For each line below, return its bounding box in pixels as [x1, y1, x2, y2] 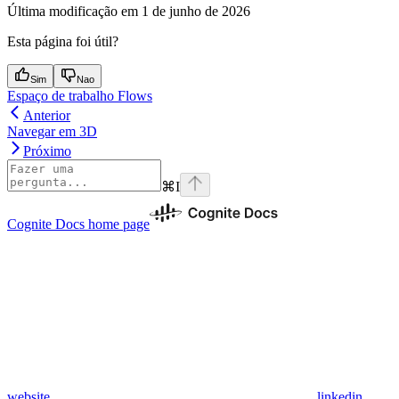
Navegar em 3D [7, 123, 97, 139]
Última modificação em [7, 3, 138, 19]
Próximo [23, 142, 71, 159]
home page [85, 216, 150, 232]
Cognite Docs [7, 216, 85, 232]
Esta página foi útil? [7, 33, 118, 49]
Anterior [23, 107, 70, 123]
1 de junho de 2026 [142, 3, 250, 19]
